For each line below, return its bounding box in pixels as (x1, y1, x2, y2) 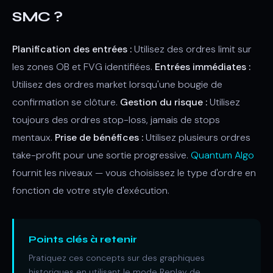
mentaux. (12, 131, 55, 144)
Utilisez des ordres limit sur (132, 43, 252, 55)
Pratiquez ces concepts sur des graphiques (29, 252, 205, 263)
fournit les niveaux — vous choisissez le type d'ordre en (12, 166, 256, 179)
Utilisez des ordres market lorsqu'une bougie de (12, 78, 222, 91)
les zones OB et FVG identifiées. (12, 60, 155, 73)
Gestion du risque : (120, 96, 207, 108)
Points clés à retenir (29, 233, 137, 245)
